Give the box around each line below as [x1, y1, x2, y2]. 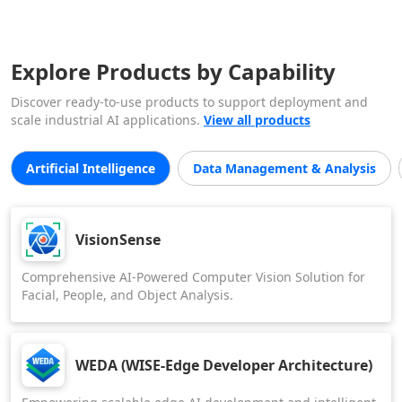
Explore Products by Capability [11, 57, 336, 86]
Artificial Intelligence [26, 160, 155, 177]
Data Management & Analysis [193, 160, 376, 177]
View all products [204, 111, 310, 128]
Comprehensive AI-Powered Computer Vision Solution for [22, 268, 365, 285]
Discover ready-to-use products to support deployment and [11, 93, 368, 110]
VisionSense [75, 230, 161, 249]
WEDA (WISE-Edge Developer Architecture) [75, 355, 372, 375]
